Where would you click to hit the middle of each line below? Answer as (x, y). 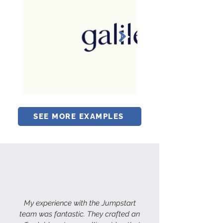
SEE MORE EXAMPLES (79, 116)
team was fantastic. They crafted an (80, 214)
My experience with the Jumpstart (80, 203)
